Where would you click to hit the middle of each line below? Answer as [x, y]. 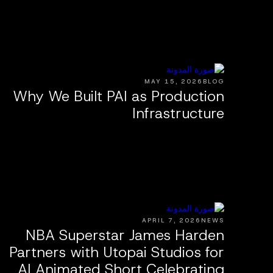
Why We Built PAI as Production [119, 96]
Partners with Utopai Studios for [117, 252]
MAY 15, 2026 [174, 81]
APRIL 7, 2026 [172, 220]
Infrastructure [178, 113]
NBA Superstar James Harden [125, 235]
